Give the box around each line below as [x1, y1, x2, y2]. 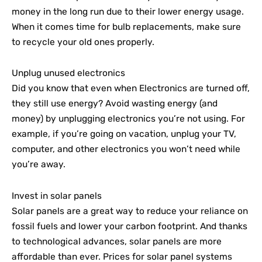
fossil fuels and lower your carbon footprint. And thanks [12, 220, 247, 232]
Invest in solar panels [12, 190, 102, 201]
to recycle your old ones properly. [12, 37, 154, 48]
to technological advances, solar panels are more [12, 236, 222, 247]
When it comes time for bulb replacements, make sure [12, 22, 241, 33]
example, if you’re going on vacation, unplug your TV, [12, 129, 236, 140]
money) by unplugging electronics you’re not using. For [12, 113, 245, 125]
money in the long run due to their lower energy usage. [12, 6, 244, 18]
